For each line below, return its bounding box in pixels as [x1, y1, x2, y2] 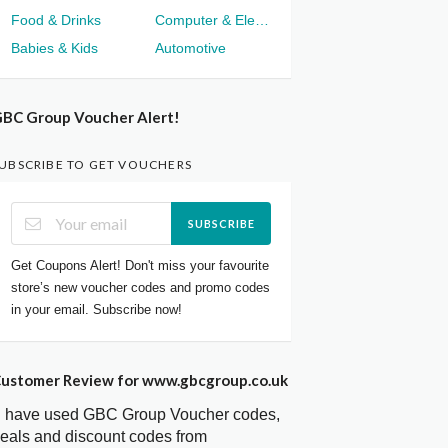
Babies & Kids [11, 40, 99, 57]
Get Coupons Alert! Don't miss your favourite [11, 257, 270, 273]
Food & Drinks [11, 12, 102, 29]
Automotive [155, 40, 226, 57]
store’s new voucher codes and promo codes [11, 279, 271, 295]
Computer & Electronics [255, 12, 269, 29]
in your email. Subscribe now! [11, 301, 183, 317]
